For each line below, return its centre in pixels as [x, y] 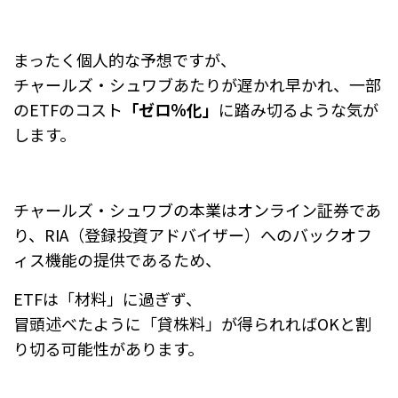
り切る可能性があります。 [108, 348]
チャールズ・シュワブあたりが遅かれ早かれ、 [181, 84]
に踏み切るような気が [298, 109]
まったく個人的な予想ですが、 [125, 59]
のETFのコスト [68, 109]
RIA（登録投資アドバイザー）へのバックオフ [208, 234]
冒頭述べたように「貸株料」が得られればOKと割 [192, 323]
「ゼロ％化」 [171, 109]
